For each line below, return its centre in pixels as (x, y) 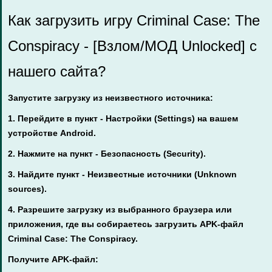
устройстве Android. (52, 133)
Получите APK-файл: (53, 259)
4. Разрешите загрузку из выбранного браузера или (120, 209)
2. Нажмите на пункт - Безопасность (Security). (107, 154)
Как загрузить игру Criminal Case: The (134, 20)
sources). (27, 189)
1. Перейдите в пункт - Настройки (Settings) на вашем (123, 118)
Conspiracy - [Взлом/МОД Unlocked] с (132, 46)
